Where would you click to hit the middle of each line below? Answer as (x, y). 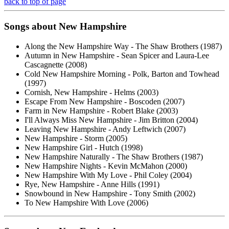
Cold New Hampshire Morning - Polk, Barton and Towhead (122, 74)
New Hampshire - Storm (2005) (76, 138)
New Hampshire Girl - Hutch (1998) (84, 147)
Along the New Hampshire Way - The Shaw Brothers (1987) (123, 46)
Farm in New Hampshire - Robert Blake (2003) (101, 110)
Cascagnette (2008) (56, 64)
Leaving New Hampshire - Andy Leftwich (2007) (105, 129)
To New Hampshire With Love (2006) (86, 202)
